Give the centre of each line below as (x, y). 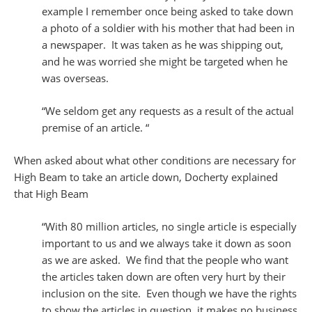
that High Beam (51, 194)
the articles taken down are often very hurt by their (164, 277)
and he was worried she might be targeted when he (165, 62)
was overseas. (75, 78)
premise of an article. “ (95, 128)
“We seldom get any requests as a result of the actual (168, 111)
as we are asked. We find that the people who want (165, 260)
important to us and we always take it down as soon (166, 243)
